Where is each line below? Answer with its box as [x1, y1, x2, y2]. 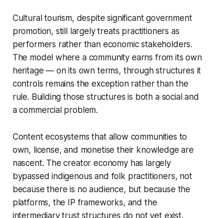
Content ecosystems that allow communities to [12, 132, 187, 142]
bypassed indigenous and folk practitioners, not [12, 171, 192, 182]
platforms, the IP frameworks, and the [12, 198, 157, 208]
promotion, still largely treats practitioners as [12, 26, 180, 36]
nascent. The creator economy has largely [12, 158, 171, 168]
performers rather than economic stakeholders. [12, 39, 193, 50]
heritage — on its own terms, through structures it [12, 66, 201, 76]
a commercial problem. [12, 105, 98, 115]
